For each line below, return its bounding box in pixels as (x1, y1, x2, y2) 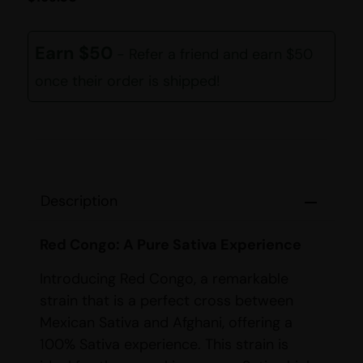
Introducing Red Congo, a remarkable (40, 268, 288, 288)
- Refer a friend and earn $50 (117, 45, 313, 65)
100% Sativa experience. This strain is (40, 334, 288, 354)
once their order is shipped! (35, 71, 220, 92)
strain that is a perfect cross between (40, 290, 293, 310)
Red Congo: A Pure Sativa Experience (40, 235, 301, 255)
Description (41, 191, 117, 211)
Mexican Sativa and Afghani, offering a (40, 312, 293, 332)
